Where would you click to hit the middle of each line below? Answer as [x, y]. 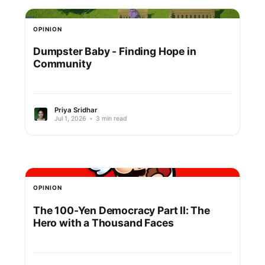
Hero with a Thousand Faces [103, 223]
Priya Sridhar [76, 110]
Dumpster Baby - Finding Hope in [114, 51]
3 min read [110, 118]
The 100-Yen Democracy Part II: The [121, 211]
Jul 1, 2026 [70, 118]
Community [62, 64]
